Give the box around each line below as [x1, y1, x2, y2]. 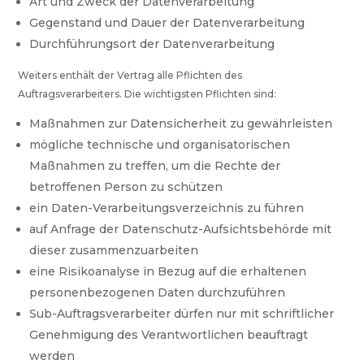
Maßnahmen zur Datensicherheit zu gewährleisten [29, 116, 333, 132]
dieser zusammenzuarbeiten [29, 243, 199, 258]
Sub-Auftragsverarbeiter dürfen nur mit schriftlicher [29, 306, 335, 322]
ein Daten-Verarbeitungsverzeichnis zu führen [29, 201, 305, 216]
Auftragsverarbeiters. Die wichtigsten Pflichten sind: [18, 88, 277, 101]
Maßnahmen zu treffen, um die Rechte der [29, 158, 281, 174]
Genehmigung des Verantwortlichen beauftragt [29, 327, 309, 343]
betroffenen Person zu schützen [29, 180, 223, 195]
